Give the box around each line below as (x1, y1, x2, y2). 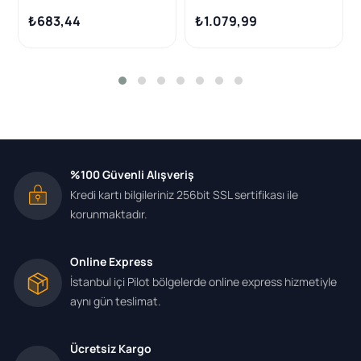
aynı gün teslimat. (70, 293, 161, 309)
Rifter (195, 5, 224, 21)
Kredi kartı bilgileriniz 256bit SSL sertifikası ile (70, 186, 298, 202)
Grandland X (28, 22, 91, 38)
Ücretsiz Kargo (70, 340, 151, 356)
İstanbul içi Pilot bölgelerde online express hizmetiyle (70, 273, 337, 289)
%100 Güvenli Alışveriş (70, 166, 194, 182)
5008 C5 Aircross (28, 5, 117, 21)
